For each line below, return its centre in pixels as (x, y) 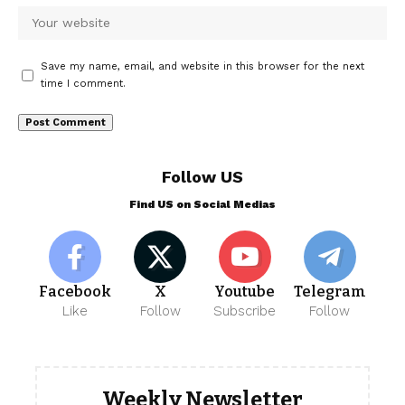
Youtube (245, 292)
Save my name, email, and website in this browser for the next (202, 66)
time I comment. (83, 84)
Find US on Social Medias (202, 204)
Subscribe (245, 311)
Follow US (202, 177)
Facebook (75, 292)
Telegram (330, 292)
